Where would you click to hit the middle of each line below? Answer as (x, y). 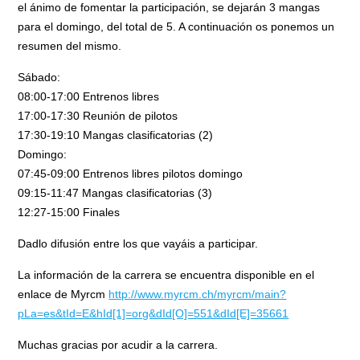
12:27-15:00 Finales (69, 212)
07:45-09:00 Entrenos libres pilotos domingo (131, 173)
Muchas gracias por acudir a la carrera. (118, 344)
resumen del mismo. (70, 45)
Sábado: (39, 77)
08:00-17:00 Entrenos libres (89, 96)
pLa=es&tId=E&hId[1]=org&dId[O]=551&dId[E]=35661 (153, 313)
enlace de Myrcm (63, 294)
